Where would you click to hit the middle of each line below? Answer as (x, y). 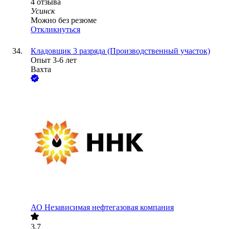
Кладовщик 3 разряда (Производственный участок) (120, 51)
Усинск (43, 11)
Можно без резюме (64, 20)
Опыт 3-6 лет (54, 60)
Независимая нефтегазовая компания (109, 208)
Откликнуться (55, 30)
